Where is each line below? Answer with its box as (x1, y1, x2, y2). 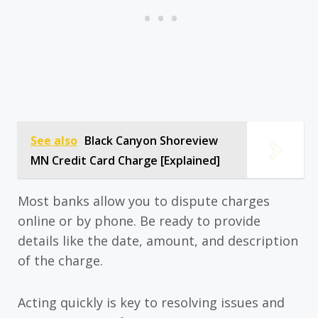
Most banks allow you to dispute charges (18, 192, 270, 210)
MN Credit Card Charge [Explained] (31, 153, 220, 169)
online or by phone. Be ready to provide (18, 212, 261, 230)
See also (31, 133, 77, 149)
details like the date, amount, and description (18, 232, 298, 250)
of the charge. (18, 252, 103, 270)
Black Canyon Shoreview (84, 133, 218, 149)
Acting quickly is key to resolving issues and (18, 293, 285, 311)
